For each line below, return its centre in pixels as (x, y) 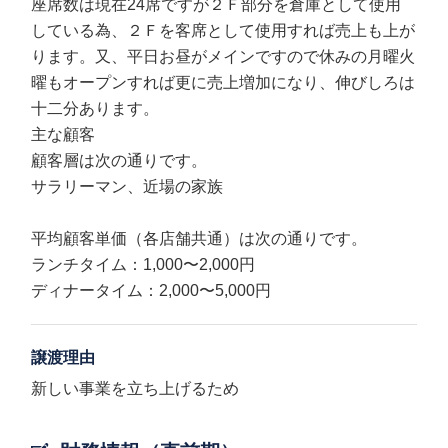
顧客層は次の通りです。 (119, 160)
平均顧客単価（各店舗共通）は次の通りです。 (199, 238)
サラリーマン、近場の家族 (127, 186)
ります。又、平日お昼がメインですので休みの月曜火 (223, 56)
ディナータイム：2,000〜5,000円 (151, 290)
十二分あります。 (95, 108)
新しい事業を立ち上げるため (135, 388)
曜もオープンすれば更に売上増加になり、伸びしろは (223, 82)
